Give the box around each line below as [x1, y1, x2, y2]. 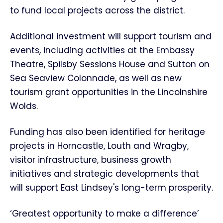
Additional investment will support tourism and [10, 30, 212, 42]
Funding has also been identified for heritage [10, 126, 205, 138]
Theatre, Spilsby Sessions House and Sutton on [10, 58, 210, 70]
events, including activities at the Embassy [10, 44, 195, 56]
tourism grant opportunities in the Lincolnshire [10, 86, 208, 98]
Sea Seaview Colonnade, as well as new [10, 72, 182, 84]
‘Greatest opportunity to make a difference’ [10, 208, 199, 220]
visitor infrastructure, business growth [10, 154, 171, 166]
